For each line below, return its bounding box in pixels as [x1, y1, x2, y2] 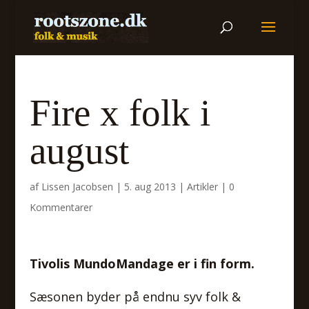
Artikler [186, 180, 218, 193]
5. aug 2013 [123, 180, 176, 193]
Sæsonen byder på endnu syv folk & [29, 288, 241, 305]
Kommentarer [29, 201, 92, 214]
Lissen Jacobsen [41, 180, 113, 193]
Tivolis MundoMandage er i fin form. [29, 255, 255, 272]
